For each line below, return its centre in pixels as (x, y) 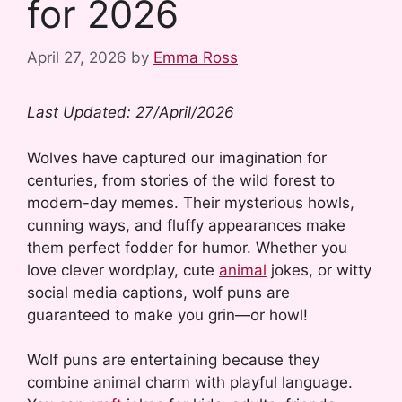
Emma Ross (196, 58)
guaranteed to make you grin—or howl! (167, 315)
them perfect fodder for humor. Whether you (187, 247)
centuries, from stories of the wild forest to (181, 180)
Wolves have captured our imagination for (177, 157)
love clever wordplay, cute (123, 270)
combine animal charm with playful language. (190, 383)
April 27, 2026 (77, 58)
